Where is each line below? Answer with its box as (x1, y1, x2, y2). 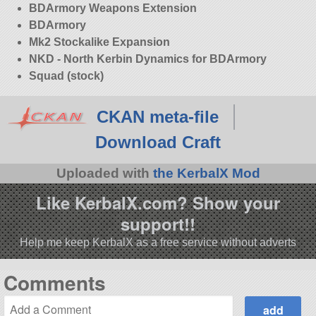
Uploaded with (56, 166, 153, 181)
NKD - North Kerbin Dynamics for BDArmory (28, 53, 267, 66)
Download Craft (95, 133, 221, 152)
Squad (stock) (28, 70, 104, 83)
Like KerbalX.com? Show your (36, 190, 280, 214)
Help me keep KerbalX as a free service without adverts (20, 236, 296, 248)
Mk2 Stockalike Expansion (28, 36, 170, 49)
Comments (3, 267, 106, 297)
